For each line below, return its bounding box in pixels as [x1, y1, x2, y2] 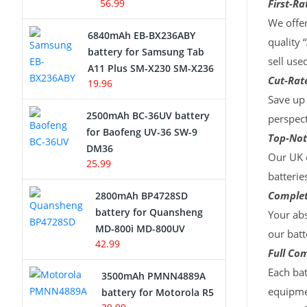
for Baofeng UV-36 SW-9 [86, 125, 198, 138]
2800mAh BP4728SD [95, 189, 188, 202]
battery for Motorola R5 [101, 286, 214, 299]
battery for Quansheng [95, 206, 203, 219]
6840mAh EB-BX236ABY [88, 29, 195, 42]
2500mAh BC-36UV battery [86, 109, 210, 122]
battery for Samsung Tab [88, 45, 204, 58]
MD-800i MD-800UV [95, 222, 185, 235]
